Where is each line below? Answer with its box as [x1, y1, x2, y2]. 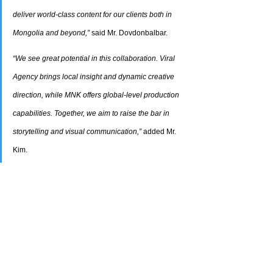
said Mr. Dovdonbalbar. [90, 29, 168, 38]
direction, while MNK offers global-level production [13, 91, 181, 100]
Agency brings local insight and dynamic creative [13, 73, 176, 82]
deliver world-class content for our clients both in [13, 10, 174, 19]
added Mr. [141, 127, 178, 136]
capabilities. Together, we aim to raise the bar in [13, 109, 171, 118]
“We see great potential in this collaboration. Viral [13, 54, 177, 63]
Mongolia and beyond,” [13, 29, 90, 38]
